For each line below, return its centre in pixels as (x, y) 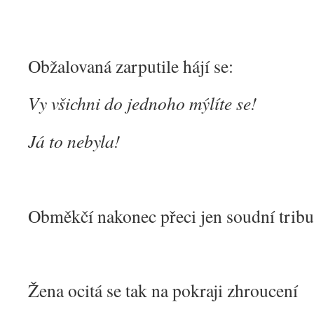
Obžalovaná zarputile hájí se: (131, 66)
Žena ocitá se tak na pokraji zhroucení (163, 290)
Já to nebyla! (74, 141)
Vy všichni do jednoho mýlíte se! (143, 103)
